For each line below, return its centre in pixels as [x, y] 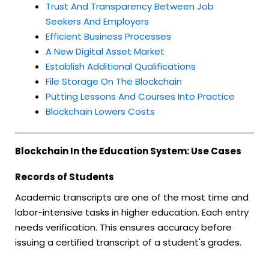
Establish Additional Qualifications [121, 66]
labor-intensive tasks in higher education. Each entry [132, 213]
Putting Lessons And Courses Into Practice [140, 96]
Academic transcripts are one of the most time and [132, 198]
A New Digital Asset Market [105, 51]
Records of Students [65, 177]
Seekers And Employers [97, 21]
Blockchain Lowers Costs [100, 111]
